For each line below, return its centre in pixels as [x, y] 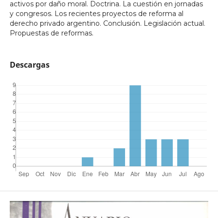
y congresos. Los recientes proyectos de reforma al [96, 14]
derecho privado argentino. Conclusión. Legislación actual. [107, 23]
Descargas [29, 65]
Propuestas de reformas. [51, 33]
